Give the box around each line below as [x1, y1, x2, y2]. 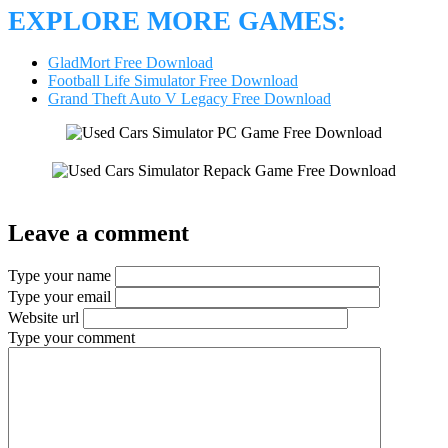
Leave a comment [8, 219, 189, 246]
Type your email [8, 288, 111, 306]
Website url [8, 309, 79, 327]
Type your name [8, 267, 111, 285]
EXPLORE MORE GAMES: [8, 5, 346, 36]
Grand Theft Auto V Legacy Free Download [48, 89, 331, 107]
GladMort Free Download [48, 53, 213, 71]
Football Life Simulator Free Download [48, 71, 298, 89]
